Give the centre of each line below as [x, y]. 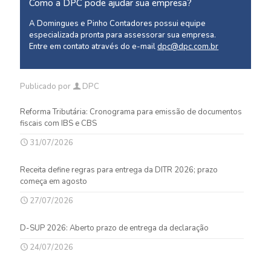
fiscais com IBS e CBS [58, 123]
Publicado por [46, 86]
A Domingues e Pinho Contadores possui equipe [118, 24]
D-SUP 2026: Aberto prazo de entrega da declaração [114, 228]
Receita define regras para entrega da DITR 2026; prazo [119, 170]
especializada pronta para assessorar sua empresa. [123, 35]
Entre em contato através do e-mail [93, 47]
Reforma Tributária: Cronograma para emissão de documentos [131, 112]
